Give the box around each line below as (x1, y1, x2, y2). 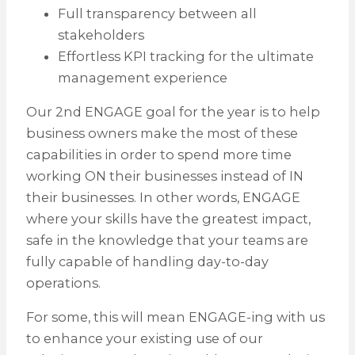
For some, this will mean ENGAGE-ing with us (25, 309, 325, 326)
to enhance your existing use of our (25, 330, 263, 347)
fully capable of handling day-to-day (25, 253, 269, 269)
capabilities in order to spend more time (25, 146, 292, 162)
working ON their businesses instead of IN (25, 167, 303, 184)
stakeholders (57, 26, 144, 43)
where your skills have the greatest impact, (25, 210, 311, 227)
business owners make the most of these (25, 124, 298, 141)
